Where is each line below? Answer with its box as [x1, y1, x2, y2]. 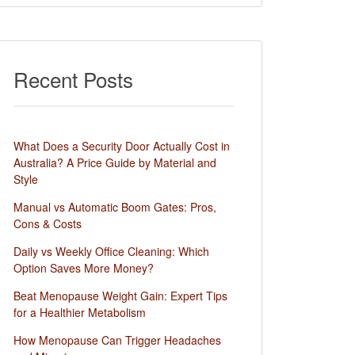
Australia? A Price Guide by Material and [13, 155, 216, 170]
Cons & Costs [13, 216, 82, 231]
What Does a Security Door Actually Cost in [13, 138, 230, 154]
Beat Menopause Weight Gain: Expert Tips [13, 288, 227, 303]
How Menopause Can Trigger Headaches [13, 332, 221, 348]
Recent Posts [13, 64, 133, 94]
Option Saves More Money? [13, 260, 154, 276]
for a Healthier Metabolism [13, 304, 146, 320]
